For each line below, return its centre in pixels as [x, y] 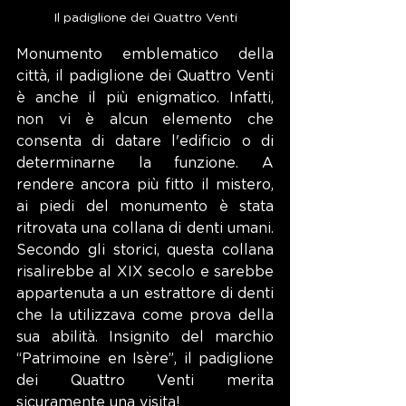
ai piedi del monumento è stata [145, 207]
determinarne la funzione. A [145, 163]
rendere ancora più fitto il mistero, [145, 185]
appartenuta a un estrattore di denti [145, 294]
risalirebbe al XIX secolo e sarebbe [145, 272]
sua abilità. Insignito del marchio [145, 337]
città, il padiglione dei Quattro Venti [145, 76]
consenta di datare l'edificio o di [145, 141]
